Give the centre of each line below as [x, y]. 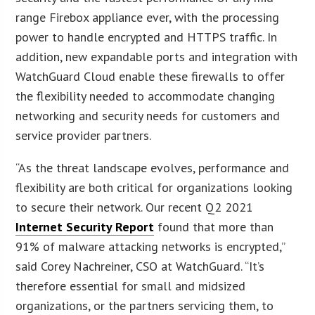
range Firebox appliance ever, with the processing [148, 17]
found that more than [214, 226]
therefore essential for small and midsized [131, 285]
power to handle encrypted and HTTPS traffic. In [147, 37]
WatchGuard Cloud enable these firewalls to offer [150, 76]
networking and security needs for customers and [148, 115]
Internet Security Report [85, 226]
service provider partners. [85, 135]
